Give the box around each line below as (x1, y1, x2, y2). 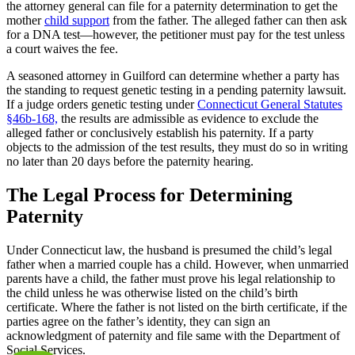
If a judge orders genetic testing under (6, 97, 197, 112)
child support (44, 13, 109, 28)
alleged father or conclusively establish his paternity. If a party (6, 126, 314, 140)
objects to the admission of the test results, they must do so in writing (6, 140, 348, 155)
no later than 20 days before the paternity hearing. (6, 155, 254, 169)
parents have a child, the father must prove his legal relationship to (6, 272, 335, 286)
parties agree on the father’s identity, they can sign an (6, 315, 270, 329)
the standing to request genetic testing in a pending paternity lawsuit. (6, 83, 346, 97)
